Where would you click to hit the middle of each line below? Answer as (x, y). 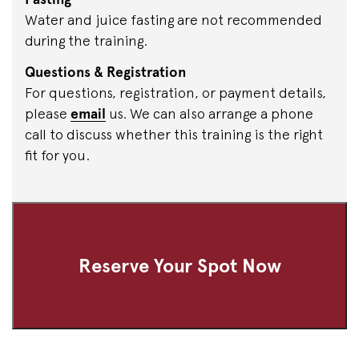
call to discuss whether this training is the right (174, 134)
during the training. (86, 40)
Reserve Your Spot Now (179, 265)
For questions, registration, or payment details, (175, 92)
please (48, 113)
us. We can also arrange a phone (210, 113)
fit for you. (57, 155)
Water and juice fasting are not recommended (173, 19)
